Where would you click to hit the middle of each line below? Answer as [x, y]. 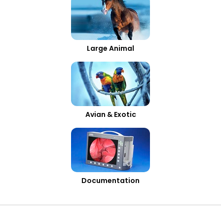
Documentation [110, 181]
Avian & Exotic [110, 114]
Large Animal [110, 48]
